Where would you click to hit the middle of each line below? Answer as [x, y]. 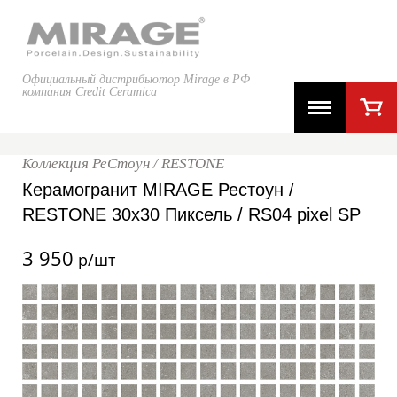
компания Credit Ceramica [90, 92]
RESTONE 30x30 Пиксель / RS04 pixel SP [191, 214]
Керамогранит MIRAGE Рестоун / [158, 190]
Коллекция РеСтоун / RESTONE [123, 163]
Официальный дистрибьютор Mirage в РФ [136, 80]
